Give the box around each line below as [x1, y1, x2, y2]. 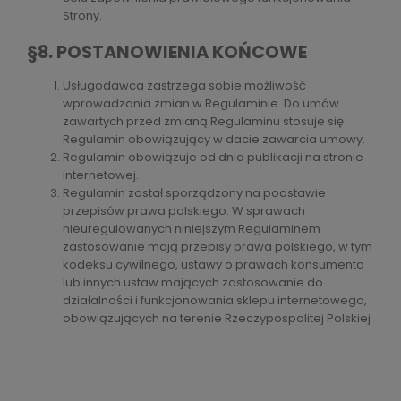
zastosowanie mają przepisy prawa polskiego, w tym [63, 238, 372, 256]
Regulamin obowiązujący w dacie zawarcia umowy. [63, 131, 365, 149]
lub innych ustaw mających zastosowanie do [63, 274, 323, 292]
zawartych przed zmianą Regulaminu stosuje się [63, 113, 344, 131]
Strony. [63, 6, 102, 24]
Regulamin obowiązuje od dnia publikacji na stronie [63, 149, 363, 166]
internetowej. [63, 166, 139, 184]
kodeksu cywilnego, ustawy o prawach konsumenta [63, 256, 364, 274]
